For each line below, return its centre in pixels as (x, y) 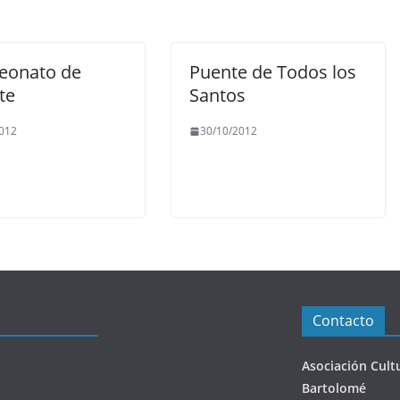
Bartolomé (334, 388)
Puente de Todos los (273, 72)
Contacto (343, 321)
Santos (217, 95)
